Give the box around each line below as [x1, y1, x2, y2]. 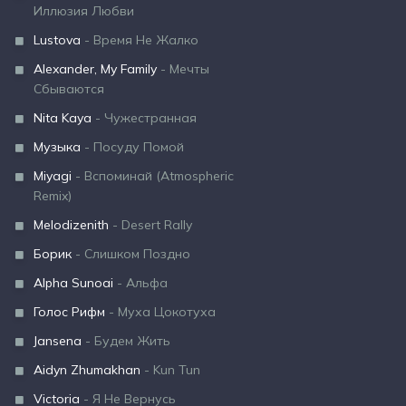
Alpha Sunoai [34, 275, 113, 291]
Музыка [34, 139, 81, 155]
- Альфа [113, 275, 168, 291]
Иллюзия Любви [34, 3, 134, 19]
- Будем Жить [82, 333, 170, 349]
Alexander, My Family [34, 61, 157, 77]
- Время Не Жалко [81, 32, 198, 48]
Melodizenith [34, 217, 109, 233]
